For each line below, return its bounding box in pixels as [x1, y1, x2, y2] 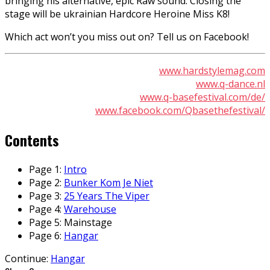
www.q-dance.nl [196, 77, 265, 90]
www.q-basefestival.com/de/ [140, 90, 265, 104]
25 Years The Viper [64, 189, 149, 202]
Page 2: [29, 175, 64, 189]
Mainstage [64, 215, 112, 229]
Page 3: [29, 189, 64, 202]
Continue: [5, 251, 51, 265]
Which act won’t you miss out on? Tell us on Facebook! [5, 30, 249, 43]
